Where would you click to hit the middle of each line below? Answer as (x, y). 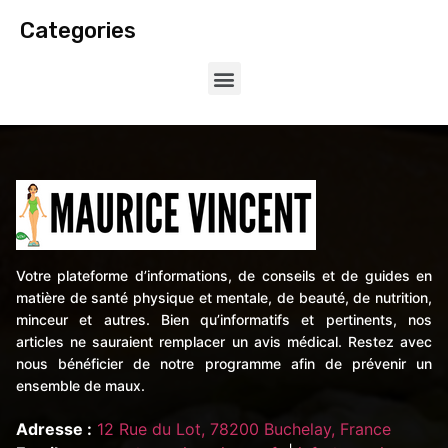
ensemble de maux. (80, 386)
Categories (78, 31)
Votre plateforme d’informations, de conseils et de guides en (224, 276)
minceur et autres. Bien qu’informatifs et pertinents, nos (224, 320)
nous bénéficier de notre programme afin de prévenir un (224, 364)
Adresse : (54, 429)
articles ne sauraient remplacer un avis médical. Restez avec (224, 342)
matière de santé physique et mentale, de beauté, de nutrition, (224, 298)
